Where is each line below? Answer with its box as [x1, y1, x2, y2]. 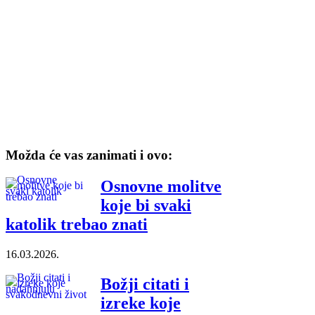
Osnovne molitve [101, 177, 221, 196]
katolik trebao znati [6, 215, 148, 234]
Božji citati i [101, 274, 189, 293]
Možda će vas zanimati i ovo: [6, 148, 172, 163]
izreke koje [101, 293, 181, 312]
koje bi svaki [101, 196, 191, 215]
